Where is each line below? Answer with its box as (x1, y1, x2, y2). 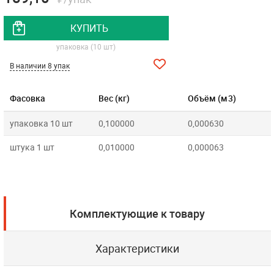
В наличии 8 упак (9, 61, 70, 70)
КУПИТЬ (70, 21, 108, 35)
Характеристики (95, 241, 179, 256)
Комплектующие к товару (69, 206, 205, 221)
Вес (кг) (98, 92, 130, 104)
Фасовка (9, 92, 46, 104)
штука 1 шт (9, 141, 54, 153)
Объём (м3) (187, 92, 236, 104)
